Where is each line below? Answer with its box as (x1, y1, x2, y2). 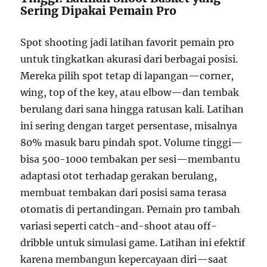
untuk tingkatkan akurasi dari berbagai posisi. (20, 53, 238, 66)
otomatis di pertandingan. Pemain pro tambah (20, 203, 241, 216)
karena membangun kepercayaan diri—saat (20, 253, 228, 266)
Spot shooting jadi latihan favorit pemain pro (20, 36, 235, 49)
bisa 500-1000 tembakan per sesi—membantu (20, 153, 241, 166)
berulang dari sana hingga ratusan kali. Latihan (20, 103, 244, 116)
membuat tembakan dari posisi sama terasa (20, 187, 227, 199)
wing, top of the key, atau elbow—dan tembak (20, 86, 240, 99)
